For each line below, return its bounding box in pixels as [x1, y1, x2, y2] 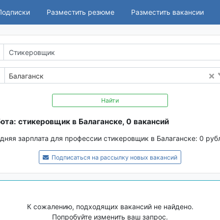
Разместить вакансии [131, 8, 204, 17]
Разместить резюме [47, 8, 114, 17]
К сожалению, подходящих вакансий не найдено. [27, 202, 193, 211]
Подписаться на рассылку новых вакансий [50, 154, 178, 162]
